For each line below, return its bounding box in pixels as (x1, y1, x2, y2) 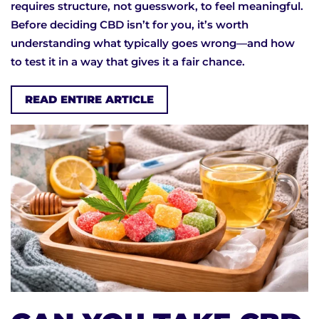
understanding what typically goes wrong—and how (11, 36, 295, 50)
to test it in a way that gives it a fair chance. (11, 54, 245, 68)
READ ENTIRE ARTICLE (25, 92, 154, 106)
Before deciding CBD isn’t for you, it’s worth (11, 17, 249, 31)
